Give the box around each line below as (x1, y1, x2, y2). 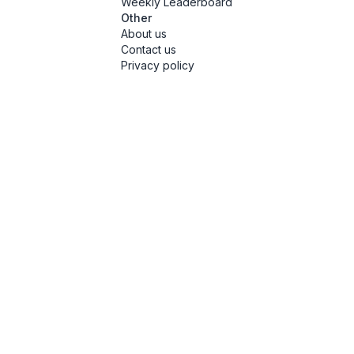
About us (120, 27, 167, 41)
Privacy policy (120, 58, 194, 73)
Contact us (120, 43, 176, 57)
